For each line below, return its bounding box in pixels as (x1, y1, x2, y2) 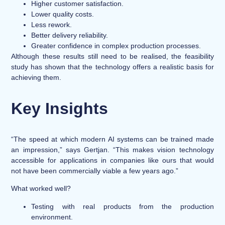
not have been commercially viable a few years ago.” (11, 166, 179, 175)
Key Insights (11, 99, 108, 118)
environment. (31, 212, 73, 221)
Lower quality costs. (31, 10, 94, 18)
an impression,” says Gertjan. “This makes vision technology (11, 145, 214, 154)
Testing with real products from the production (31, 202, 214, 210)
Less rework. (31, 20, 72, 29)
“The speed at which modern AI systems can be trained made (11, 135, 214, 143)
